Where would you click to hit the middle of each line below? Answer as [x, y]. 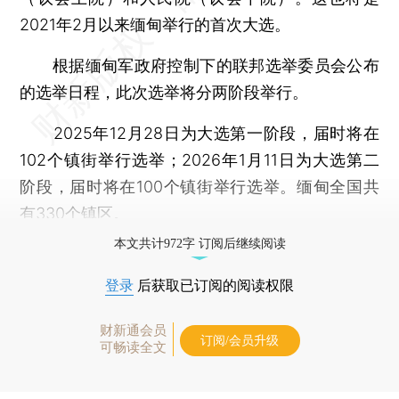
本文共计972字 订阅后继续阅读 [199, 243]
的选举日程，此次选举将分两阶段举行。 [164, 92]
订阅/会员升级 [240, 340]
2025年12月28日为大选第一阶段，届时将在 [199, 133]
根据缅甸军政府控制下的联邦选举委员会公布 [199, 65]
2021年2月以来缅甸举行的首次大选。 [155, 24]
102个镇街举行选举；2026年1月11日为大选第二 [199, 159]
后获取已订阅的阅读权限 [214, 285]
